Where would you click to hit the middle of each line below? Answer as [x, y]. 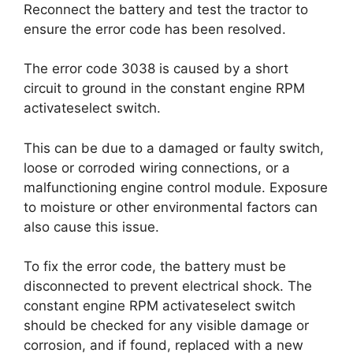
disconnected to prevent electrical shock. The [168, 286]
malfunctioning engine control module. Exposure [176, 187]
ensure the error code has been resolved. [155, 29]
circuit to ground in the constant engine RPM [164, 88]
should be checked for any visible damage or [166, 325]
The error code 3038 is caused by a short [156, 69]
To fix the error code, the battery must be [155, 266]
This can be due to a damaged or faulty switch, [174, 148]
